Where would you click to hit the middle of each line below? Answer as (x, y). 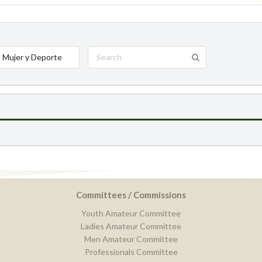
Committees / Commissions (131, 194)
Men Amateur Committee (131, 239)
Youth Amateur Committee (131, 213)
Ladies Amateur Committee (131, 226)
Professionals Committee (131, 251)
